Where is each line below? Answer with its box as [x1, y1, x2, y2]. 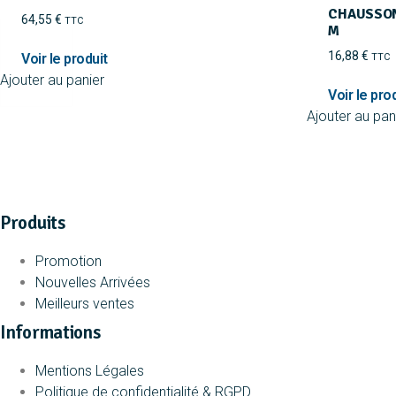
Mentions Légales [35, 362, 144, 379]
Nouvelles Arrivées [35, 273, 150, 291]
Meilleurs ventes [35, 294, 134, 312]
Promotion [35, 252, 102, 270]
